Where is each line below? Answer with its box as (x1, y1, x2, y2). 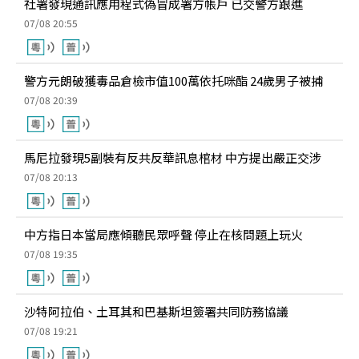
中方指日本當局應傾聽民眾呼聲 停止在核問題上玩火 (24, 226, 303, 243)
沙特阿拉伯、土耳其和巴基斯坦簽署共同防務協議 (24, 303, 288, 320)
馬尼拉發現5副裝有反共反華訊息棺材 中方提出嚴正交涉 (24, 149, 321, 166)
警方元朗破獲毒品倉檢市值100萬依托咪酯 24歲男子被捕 (24, 72, 323, 89)
